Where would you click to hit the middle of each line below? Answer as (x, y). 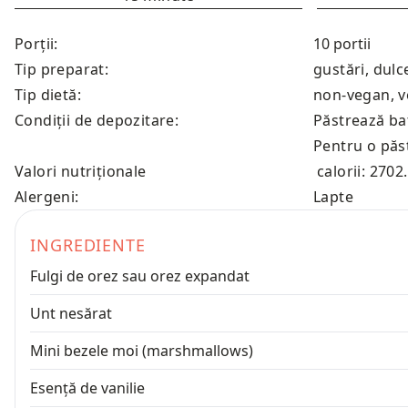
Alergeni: (47, 197)
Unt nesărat (71, 313)
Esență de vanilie (87, 388)
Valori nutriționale (81, 171)
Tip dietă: (48, 95)
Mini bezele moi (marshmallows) (142, 351)
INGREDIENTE (88, 245)
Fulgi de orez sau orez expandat (140, 276)
